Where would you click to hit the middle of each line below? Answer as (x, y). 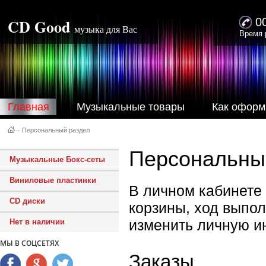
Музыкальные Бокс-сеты (57, 159)
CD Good (39, 27)
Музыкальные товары (131, 107)
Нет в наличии (37, 222)
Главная (28, 107)
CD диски (27, 201)
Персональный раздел (56, 130)
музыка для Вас (106, 29)
